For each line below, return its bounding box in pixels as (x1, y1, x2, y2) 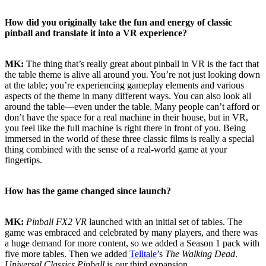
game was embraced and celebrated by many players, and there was (5, 227, 258, 237)
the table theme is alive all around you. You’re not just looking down (5, 69, 260, 80)
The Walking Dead (165, 248, 235, 259)
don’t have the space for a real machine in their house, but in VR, (5, 112, 248, 122)
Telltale (129, 248, 157, 259)
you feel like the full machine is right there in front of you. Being (5, 122, 246, 133)
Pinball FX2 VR (26, 216, 87, 227)
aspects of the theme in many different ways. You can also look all (5, 90, 251, 101)
